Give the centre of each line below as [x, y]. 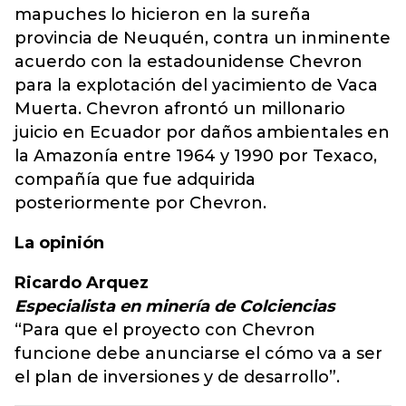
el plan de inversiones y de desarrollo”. [177, 377]
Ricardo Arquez [82, 283]
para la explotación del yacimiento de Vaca [196, 85]
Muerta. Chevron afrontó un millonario [180, 109]
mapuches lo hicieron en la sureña [163, 14]
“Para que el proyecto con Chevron [165, 330]
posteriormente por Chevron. [140, 203]
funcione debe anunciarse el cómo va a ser [198, 353]
